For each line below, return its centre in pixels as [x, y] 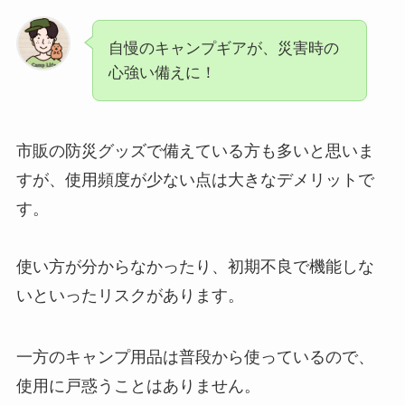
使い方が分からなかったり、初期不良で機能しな [195, 267]
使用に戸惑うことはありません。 [138, 386]
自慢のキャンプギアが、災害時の [223, 48]
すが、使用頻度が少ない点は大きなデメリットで [195, 180]
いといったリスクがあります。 [130, 296]
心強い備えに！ [162, 72]
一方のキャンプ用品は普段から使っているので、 [195, 358]
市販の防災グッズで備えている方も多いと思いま [195, 151]
